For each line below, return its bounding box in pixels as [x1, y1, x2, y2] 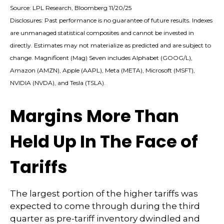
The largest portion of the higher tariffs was [10, 188, 198, 199]
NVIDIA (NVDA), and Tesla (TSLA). [10, 79, 105, 87]
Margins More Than [10, 104, 179, 128]
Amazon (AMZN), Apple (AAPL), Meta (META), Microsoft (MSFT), [10, 66, 195, 74]
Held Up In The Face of [10, 129, 198, 154]
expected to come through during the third [10, 201, 200, 211]
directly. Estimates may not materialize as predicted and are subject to [10, 41, 211, 49]
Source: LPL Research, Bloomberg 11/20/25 [10, 4, 131, 12]
